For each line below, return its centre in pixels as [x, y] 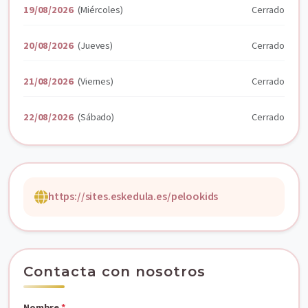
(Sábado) [96, 117]
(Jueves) [95, 46]
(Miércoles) [100, 10]
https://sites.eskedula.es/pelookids [133, 197]
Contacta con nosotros [114, 272]
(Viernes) [96, 81]
